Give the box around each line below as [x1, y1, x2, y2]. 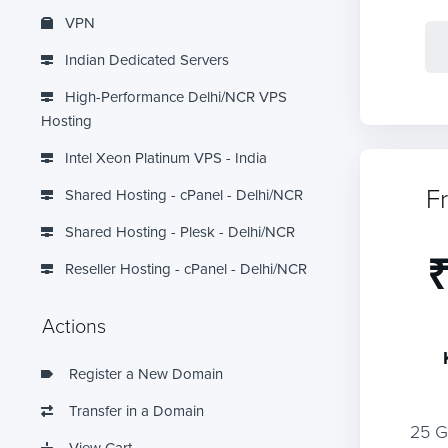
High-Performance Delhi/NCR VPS [61, 86, 287, 107]
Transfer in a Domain [61, 400, 204, 421]
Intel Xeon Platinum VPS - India [61, 147, 267, 168]
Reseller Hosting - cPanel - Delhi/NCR [61, 258, 307, 279]
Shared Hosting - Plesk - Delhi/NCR [61, 221, 295, 242]
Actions [32, 311, 106, 339]
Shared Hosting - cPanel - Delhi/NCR [61, 184, 303, 205]
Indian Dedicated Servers [61, 49, 229, 70]
